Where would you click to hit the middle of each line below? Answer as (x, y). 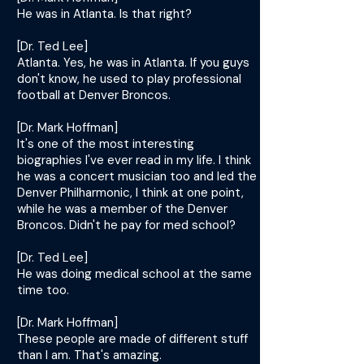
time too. (43, 290)
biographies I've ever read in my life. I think (134, 160)
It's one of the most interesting (106, 144)
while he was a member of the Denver (122, 209)
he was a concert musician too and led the (137, 176)
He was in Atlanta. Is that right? (104, 14)
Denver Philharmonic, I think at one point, (130, 193)
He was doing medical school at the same (134, 274)
